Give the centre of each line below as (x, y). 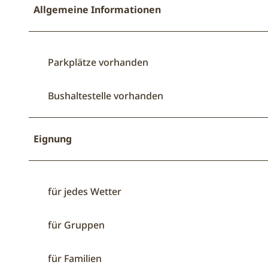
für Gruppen (76, 225)
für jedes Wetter (85, 191)
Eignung (53, 138)
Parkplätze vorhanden (98, 62)
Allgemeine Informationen (97, 9)
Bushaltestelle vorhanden (106, 95)
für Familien (75, 258)
